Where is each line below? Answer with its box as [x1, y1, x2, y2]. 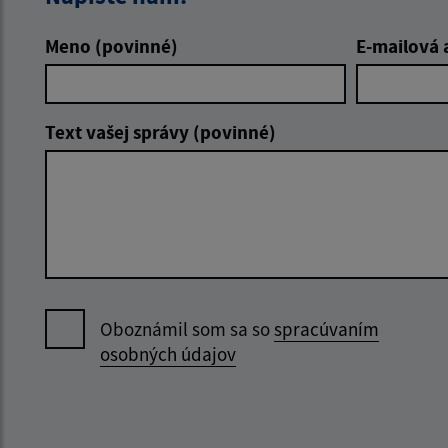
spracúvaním [274, 316, 379, 341]
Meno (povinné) [45, 33, 178, 58]
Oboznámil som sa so [100, 316, 274, 341]
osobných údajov [100, 341, 236, 366]
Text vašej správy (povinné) [45, 119, 276, 144]
